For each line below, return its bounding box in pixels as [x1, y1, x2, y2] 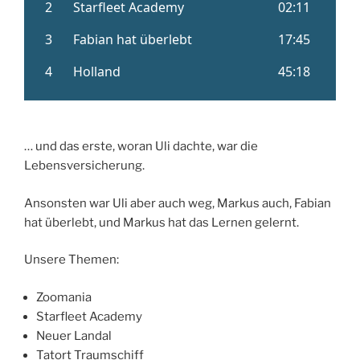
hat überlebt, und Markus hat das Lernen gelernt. [24, 215, 299, 230]
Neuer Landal [36, 328, 112, 343]
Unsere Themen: [24, 252, 119, 267]
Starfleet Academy [36, 309, 142, 324]
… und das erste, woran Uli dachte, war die [24, 139, 258, 153]
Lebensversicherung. [24, 158, 145, 173]
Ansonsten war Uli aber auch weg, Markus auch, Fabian [24, 195, 331, 211]
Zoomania [36, 289, 92, 305]
